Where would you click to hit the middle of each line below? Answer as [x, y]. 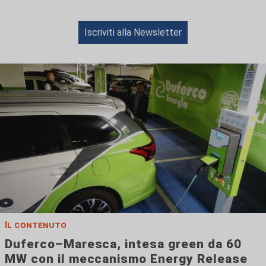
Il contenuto [36, 224]
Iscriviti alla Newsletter [133, 32]
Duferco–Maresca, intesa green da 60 [123, 244]
